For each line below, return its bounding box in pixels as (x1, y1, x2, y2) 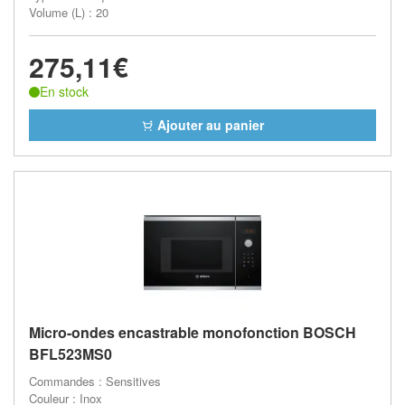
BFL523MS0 (29, 343, 112, 364)
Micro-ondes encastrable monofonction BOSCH (29, 321, 356, 343)
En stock (40, 82, 89, 100)
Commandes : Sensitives (29, 372, 161, 390)
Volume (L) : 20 (29, 4, 108, 21)
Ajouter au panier (154, 115, 264, 134)
